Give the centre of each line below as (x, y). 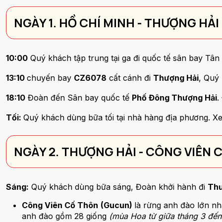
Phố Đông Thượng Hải (174, 98)
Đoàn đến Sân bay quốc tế (79, 98)
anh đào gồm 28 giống (65, 216)
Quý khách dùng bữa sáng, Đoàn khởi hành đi (118, 187)
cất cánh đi (130, 78)
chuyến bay (50, 78)
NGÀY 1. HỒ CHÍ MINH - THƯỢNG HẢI (116, 23)
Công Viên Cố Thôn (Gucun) (78, 205)
